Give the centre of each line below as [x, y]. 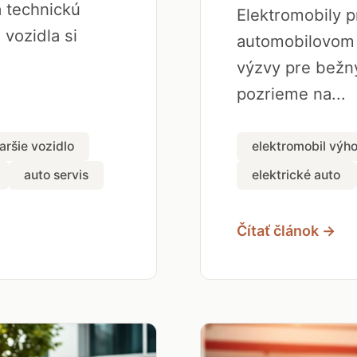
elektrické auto [296, 175]
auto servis [56, 175]
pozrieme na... [291, 94]
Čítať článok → [286, 230]
